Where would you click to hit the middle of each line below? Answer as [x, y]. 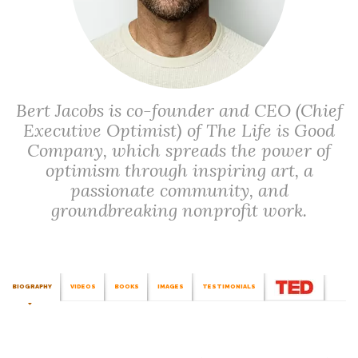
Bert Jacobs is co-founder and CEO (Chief [179, 110]
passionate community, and [179, 190]
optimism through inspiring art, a [179, 170]
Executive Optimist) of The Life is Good [179, 130]
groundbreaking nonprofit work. [179, 210]
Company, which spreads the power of [179, 150]
